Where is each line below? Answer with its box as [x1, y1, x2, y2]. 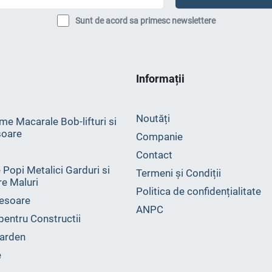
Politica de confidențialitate [136, 185, 261, 197]
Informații [136, 72, 185, 85]
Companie [136, 131, 183, 143]
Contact [136, 149, 172, 161]
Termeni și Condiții [136, 167, 221, 179]
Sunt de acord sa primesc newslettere [75, 15, 216, 26]
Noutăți [136, 112, 170, 124]
